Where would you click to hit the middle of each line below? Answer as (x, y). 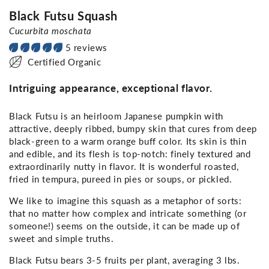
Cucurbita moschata (50, 30)
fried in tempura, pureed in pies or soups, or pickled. (121, 179)
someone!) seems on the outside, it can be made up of (125, 225)
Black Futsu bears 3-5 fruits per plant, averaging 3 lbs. (125, 260)
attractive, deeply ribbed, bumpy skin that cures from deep (133, 128)
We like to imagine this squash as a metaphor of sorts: (125, 200)
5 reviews (86, 47)
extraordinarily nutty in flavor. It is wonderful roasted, (124, 166)
